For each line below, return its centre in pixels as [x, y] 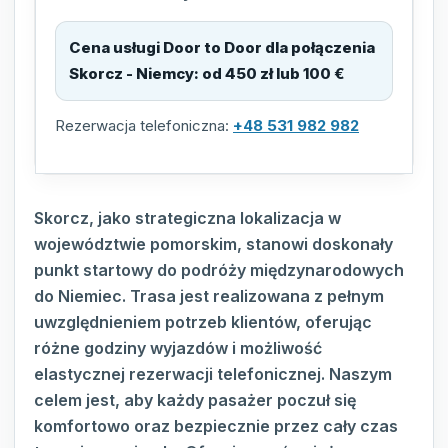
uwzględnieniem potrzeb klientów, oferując [203, 322]
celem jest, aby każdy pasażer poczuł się [195, 400]
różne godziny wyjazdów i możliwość [178, 348]
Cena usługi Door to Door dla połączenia [222, 48]
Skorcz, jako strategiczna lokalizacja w [187, 218]
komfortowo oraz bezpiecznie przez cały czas [216, 426]
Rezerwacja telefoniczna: [144, 126]
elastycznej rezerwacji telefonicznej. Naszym [213, 374]
